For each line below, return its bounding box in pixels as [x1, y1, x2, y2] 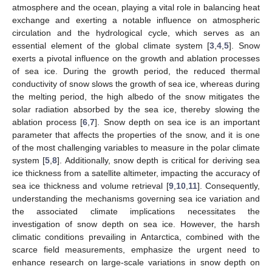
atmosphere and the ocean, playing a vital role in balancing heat [12, 2, 260, 12]
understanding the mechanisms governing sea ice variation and [12, 193, 260, 203]
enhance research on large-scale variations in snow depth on [12, 257, 260, 267]
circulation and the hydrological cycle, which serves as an [12, 27, 260, 38]
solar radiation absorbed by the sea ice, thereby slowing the [12, 104, 260, 114]
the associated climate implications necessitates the [12, 206, 260, 216]
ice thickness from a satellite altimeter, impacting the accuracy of [12, 168, 260, 178]
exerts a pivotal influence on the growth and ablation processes [12, 53, 260, 63]
